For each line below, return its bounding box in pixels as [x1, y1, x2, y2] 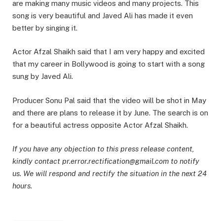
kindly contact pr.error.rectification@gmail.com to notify [12, 156, 199, 165]
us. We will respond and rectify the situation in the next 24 [12, 169, 207, 178]
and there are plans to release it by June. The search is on [12, 108, 208, 117]
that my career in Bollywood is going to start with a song [12, 60, 205, 69]
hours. [12, 181, 32, 190]
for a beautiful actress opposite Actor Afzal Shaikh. [12, 120, 188, 129]
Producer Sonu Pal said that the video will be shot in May [12, 96, 206, 105]
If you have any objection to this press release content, [12, 144, 194, 153]
